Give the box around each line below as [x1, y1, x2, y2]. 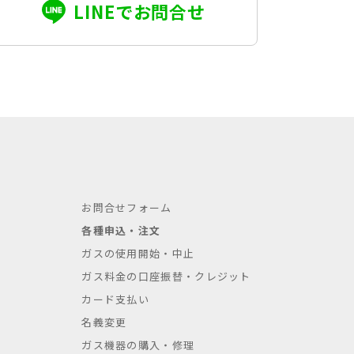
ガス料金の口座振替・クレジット [81, 269, 251, 284]
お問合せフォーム [81, 200, 172, 215]
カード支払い [81, 292, 150, 307]
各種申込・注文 [81, 223, 161, 238]
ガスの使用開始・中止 [81, 246, 195, 261]
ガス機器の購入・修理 [81, 337, 195, 352]
